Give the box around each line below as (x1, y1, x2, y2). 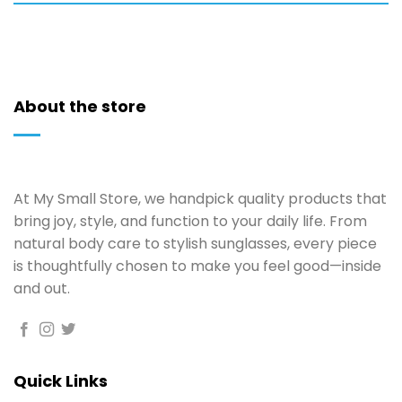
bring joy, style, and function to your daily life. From (13, 210, 367, 232)
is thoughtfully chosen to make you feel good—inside (13, 255, 381, 276)
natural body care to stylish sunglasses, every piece (13, 232, 377, 254)
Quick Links (13, 370, 108, 392)
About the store (13, 94, 146, 118)
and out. (13, 277, 70, 299)
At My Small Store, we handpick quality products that (13, 188, 387, 209)
